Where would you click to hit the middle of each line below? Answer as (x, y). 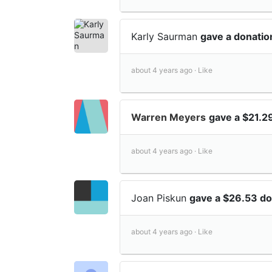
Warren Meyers (168, 117)
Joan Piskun (160, 198)
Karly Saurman (166, 36)
